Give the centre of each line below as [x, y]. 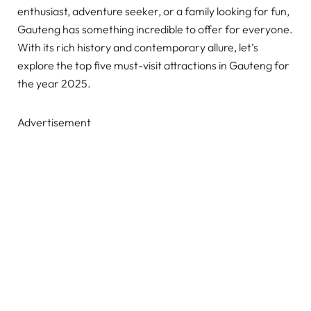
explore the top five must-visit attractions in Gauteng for [153, 66]
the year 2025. [54, 84]
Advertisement [54, 123]
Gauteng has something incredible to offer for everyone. [155, 30]
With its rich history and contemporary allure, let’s [138, 48]
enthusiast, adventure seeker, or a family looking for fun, [153, 11]
